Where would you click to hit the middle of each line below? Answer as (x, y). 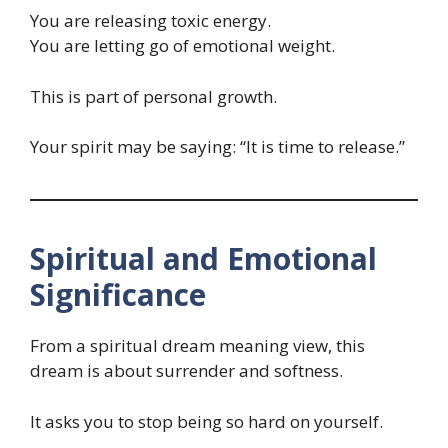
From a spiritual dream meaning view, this (197, 346)
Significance (118, 295)
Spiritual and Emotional (203, 259)
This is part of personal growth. (153, 96)
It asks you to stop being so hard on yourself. (206, 421)
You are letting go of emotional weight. (182, 46)
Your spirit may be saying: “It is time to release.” (217, 147)
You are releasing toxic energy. (150, 21)
